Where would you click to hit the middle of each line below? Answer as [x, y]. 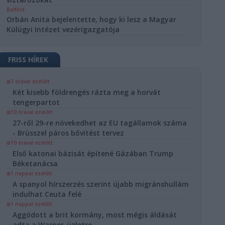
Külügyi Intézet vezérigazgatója [63, 29]
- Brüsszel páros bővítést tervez [69, 133]
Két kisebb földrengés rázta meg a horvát [87, 92]
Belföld [16, 10]
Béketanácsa [35, 163]
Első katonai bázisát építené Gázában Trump [93, 153]
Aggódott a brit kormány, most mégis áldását [95, 215]
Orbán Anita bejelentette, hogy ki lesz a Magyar [92, 19]
